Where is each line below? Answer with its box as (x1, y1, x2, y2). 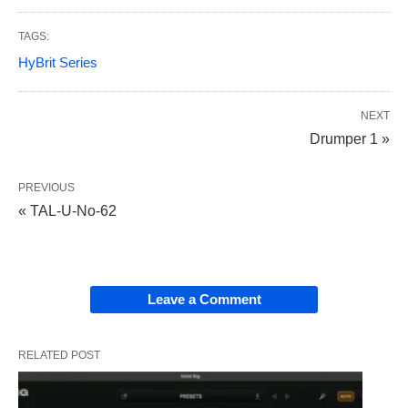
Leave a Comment (147, 291, 261, 307)
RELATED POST (18, 348, 100, 362)
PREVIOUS (18, 180, 75, 194)
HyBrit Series (18, 54, 97, 70)
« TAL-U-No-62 (18, 202, 117, 219)
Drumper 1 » (310, 130, 390, 147)
